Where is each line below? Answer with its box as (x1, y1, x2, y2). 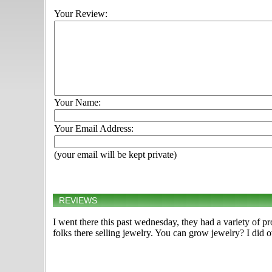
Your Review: (54, 8, 107, 19)
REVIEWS (59, 195, 97, 206)
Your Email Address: (54, 123, 134, 134)
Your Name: (54, 97, 101, 108)
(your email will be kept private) (54, 149, 177, 160)
